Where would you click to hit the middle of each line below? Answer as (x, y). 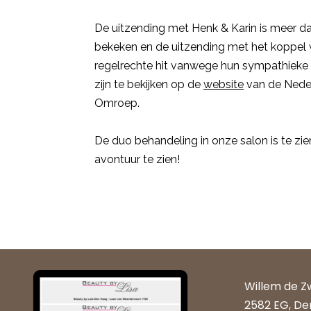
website (224, 84)
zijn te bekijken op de (149, 84)
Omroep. (117, 103)
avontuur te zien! (137, 159)
